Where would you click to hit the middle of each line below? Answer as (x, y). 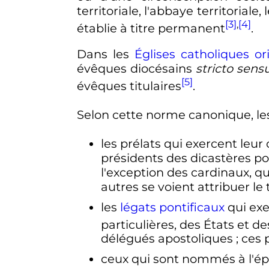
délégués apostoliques (167, 239)
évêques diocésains (136, 69)
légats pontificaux (172, 207)
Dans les (105, 54)
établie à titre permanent (151, 28)
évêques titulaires (129, 86)
